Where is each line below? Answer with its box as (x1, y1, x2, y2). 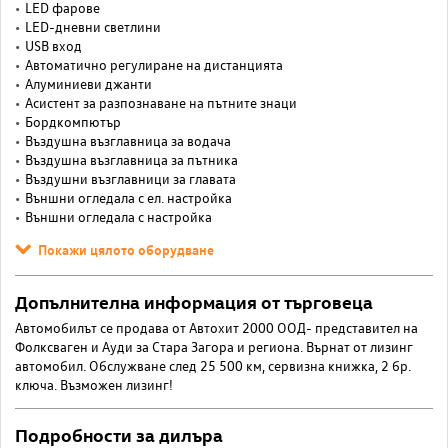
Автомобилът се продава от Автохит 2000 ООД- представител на (15, 317, 418, 337)
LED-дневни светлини (25, 16, 161, 36)
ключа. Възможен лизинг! (15, 374, 173, 394)
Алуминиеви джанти (25, 73, 152, 93)
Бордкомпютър (25, 111, 121, 131)
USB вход (25, 35, 82, 55)
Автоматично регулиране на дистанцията (25, 54, 283, 74)
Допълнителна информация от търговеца (15, 289, 373, 313)
